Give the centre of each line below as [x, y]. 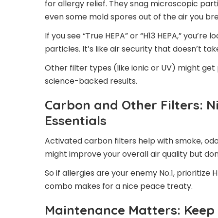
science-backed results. [91, 81]
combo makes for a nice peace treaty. [119, 186]
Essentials [76, 120]
